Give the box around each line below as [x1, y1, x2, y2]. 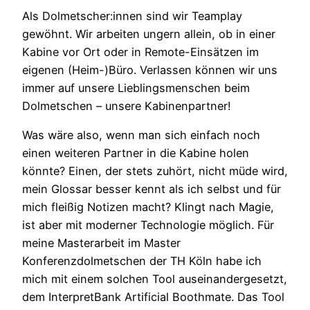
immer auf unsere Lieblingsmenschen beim [22, 80, 250, 95]
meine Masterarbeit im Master [22, 235, 181, 250]
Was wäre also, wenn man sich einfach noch [22, 127, 260, 142]
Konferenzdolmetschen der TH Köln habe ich [22, 253, 262, 268]
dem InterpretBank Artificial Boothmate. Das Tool [22, 289, 284, 304]
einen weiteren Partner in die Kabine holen [22, 145, 249, 160]
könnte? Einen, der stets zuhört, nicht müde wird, [22, 163, 288, 178]
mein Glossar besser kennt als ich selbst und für [22, 181, 281, 196]
